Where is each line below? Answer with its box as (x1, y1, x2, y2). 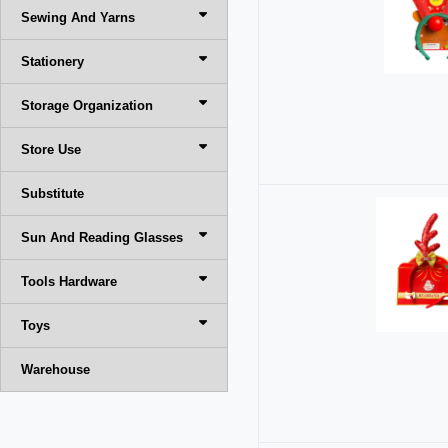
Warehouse (21, 362, 90, 377)
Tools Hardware (21, 274, 117, 289)
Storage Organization (21, 98, 153, 113)
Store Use (21, 142, 81, 157)
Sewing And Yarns (21, 10, 135, 25)
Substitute (21, 186, 84, 201)
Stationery (21, 54, 84, 69)
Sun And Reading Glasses (21, 230, 183, 245)
